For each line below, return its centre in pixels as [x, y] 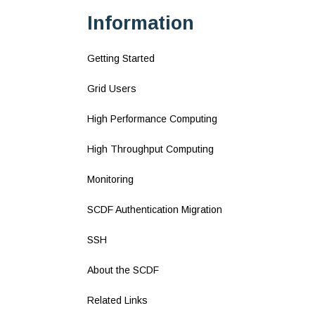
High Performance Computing [152, 118]
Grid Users [111, 88]
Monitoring [110, 179]
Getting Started [121, 58]
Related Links [117, 300]
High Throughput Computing [150, 149]
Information [140, 23]
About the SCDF [123, 270]
